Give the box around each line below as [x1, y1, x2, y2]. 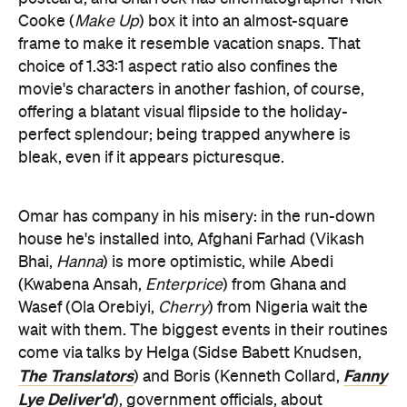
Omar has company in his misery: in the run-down [18, 208, 375, 225]
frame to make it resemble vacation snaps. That [18, 35, 361, 53]
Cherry [158, 299, 208, 316]
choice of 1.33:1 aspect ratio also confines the [18, 58, 338, 75]
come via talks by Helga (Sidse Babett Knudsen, [18, 344, 362, 362]
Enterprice [145, 276, 223, 293]
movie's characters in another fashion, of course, [18, 81, 364, 98]
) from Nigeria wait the [208, 299, 368, 316]
